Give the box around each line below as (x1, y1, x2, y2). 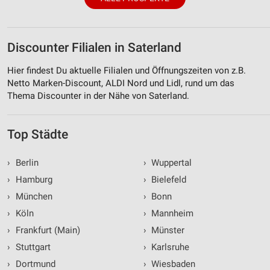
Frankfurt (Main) (13, 224, 80, 236)
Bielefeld (149, 174, 186, 185)
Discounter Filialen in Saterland (7, 40, 181, 55)
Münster (149, 224, 184, 236)
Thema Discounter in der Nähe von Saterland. (7, 90, 189, 101)
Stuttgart (13, 241, 51, 253)
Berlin (13, 157, 39, 168)
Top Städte (7, 127, 68, 142)
